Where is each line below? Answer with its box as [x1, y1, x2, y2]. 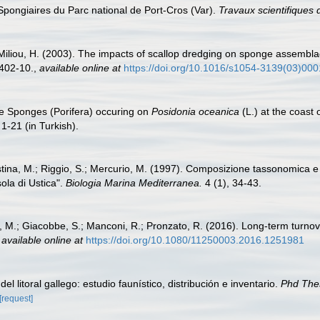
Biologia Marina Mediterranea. [66, 176, 202, 189]
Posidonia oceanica [151, 105, 239, 117]
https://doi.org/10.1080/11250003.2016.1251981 [86, 234, 304, 246]
